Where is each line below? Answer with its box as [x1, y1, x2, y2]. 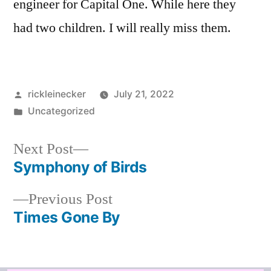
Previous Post [28, 189, 113, 209]
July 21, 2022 [113, 88, 174, 100]
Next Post [13, 139, 73, 158]
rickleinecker [27, 88, 86, 100]
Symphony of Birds [13, 157, 147, 176]
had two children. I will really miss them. [13, 19, 231, 36]
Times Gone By [13, 207, 120, 226]
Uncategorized [27, 105, 95, 117]
